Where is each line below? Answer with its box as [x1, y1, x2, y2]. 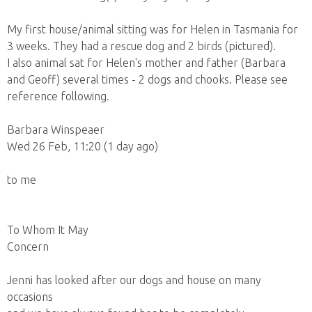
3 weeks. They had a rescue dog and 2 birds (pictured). [7, 40, 276, 52]
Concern [7, 240, 49, 253]
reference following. [7, 90, 109, 102]
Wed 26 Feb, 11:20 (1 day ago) [7, 140, 158, 153]
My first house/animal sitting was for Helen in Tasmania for [7, 23, 298, 36]
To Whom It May [7, 224, 88, 236]
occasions [7, 290, 53, 303]
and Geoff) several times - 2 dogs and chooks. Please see [7, 73, 288, 86]
